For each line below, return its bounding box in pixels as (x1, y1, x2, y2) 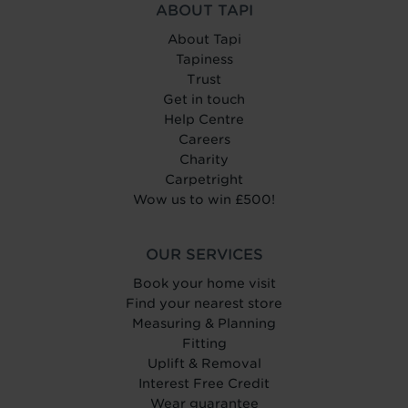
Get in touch (163, 91, 245, 107)
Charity (179, 151, 229, 167)
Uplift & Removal (147, 355, 261, 371)
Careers (178, 131, 230, 147)
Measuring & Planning (132, 315, 276, 331)
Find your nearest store (126, 295, 282, 311)
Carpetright (165, 171, 243, 187)
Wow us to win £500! (133, 191, 275, 207)
